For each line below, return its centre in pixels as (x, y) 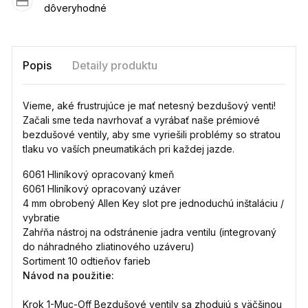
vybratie (42, 218)
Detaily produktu (115, 66)
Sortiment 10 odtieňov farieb (87, 261)
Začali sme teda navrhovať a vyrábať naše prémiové (142, 120)
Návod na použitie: (69, 276)
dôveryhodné (76, 8)
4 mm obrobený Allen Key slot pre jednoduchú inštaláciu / (154, 203)
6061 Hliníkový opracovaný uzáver (102, 189)
